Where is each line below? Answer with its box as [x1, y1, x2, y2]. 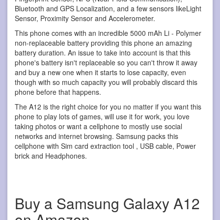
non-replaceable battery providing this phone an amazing [15, 38, 192, 48]
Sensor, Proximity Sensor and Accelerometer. [15, 13, 155, 24]
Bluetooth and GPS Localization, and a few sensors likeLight [15, 3, 201, 14]
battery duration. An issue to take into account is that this [15, 48, 191, 58]
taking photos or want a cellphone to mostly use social [15, 121, 182, 132]
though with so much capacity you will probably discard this [15, 77, 197, 87]
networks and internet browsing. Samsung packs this [15, 131, 178, 141]
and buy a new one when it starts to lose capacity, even [15, 67, 186, 78]
